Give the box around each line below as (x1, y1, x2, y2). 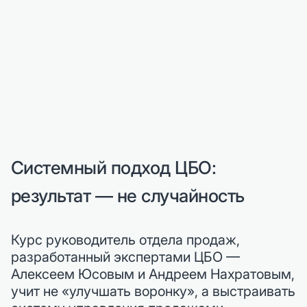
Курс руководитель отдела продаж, (11, 231, 240, 248)
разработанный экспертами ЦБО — (11, 248, 240, 265)
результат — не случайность (11, 184, 245, 206)
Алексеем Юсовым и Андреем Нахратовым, (11, 265, 295, 282)
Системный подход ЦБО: (11, 156, 217, 178)
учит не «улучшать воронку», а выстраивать (11, 282, 295, 299)
